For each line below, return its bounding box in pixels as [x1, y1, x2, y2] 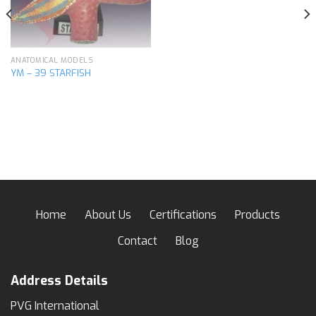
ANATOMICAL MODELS [10, 55, 94, 65]
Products [235, 207, 280, 222]
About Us [85, 207, 131, 222]
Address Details [11, 272, 108, 289]
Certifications [150, 207, 217, 222]
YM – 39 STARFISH [10, 66, 91, 80]
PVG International [11, 298, 99, 313]
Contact [117, 233, 157, 248]
